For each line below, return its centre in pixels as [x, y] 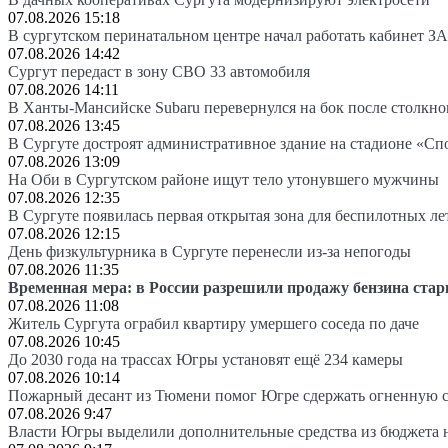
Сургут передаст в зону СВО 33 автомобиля [159, 71]
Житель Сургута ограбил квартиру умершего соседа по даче [213, 323]
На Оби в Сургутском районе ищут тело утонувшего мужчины [223, 179]
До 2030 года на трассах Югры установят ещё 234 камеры [205, 359]
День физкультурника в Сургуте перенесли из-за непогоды [209, 251]
